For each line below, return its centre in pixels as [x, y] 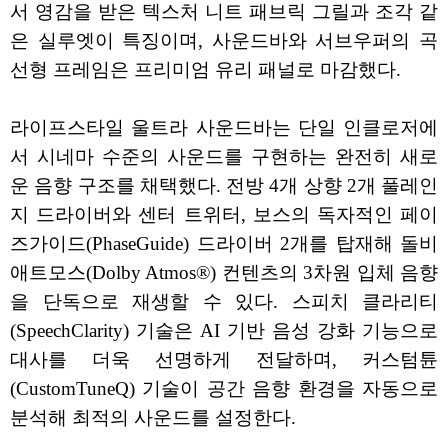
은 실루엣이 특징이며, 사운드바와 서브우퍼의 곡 [224, 41]
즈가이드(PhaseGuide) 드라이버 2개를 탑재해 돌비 [224, 244]
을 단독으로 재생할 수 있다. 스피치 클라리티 [224, 302]
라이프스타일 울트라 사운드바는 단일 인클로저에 [224, 128]
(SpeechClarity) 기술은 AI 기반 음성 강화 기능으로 [224, 331]
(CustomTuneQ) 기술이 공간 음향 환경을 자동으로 [224, 389]
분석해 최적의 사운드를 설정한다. [153, 418]
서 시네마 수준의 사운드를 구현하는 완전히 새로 [224, 157]
